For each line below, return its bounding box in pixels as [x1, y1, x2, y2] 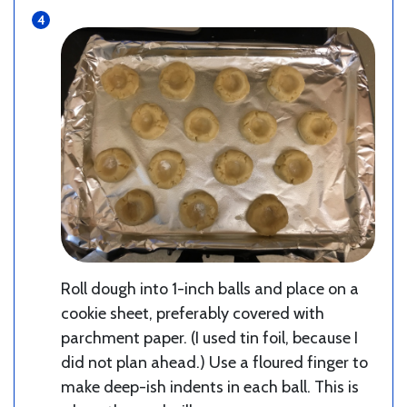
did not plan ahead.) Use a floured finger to [61, 352, 368, 373]
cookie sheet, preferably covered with [61, 303, 324, 324]
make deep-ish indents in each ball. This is [61, 377, 359, 398]
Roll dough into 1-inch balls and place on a [61, 279, 359, 300]
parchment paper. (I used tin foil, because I [61, 328, 358, 349]
